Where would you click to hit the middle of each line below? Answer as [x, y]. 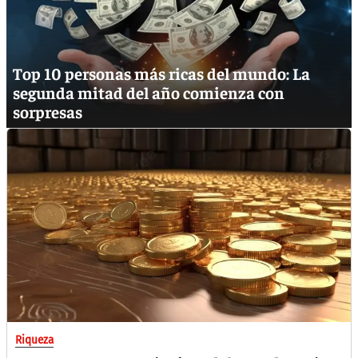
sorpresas [48, 111]
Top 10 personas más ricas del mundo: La [161, 73]
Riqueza [34, 340]
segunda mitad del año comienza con [149, 92]
